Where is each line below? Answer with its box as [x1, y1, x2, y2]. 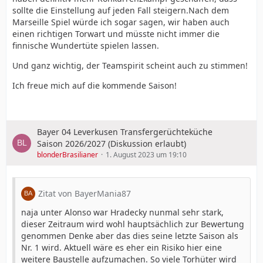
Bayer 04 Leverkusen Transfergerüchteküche [37, 126, 213, 137]
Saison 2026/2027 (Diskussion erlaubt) [37, 138, 186, 149]
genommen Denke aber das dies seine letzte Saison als [21, 230, 238, 241]
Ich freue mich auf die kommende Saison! [12, 80, 177, 91]
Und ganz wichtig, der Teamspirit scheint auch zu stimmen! [12, 60, 248, 71]
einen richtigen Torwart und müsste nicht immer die [12, 28, 220, 39]
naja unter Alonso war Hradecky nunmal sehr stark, [21, 207, 224, 218]
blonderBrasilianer [37, 150, 98, 160]
